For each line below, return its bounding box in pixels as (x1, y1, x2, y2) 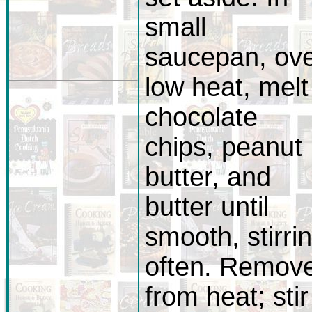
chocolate (145, 102, 258, 132)
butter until (145, 192, 269, 221)
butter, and (145, 162, 271, 192)
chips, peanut (145, 132, 302, 162)
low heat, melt (145, 72, 309, 102)
